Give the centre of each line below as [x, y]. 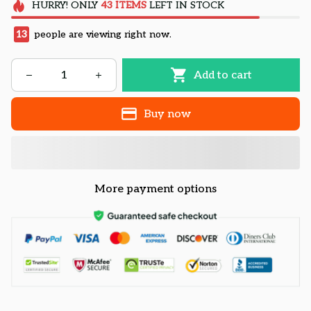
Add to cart [222, 75]
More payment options [155, 190]
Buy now [167, 114]
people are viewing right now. [101, 35]
